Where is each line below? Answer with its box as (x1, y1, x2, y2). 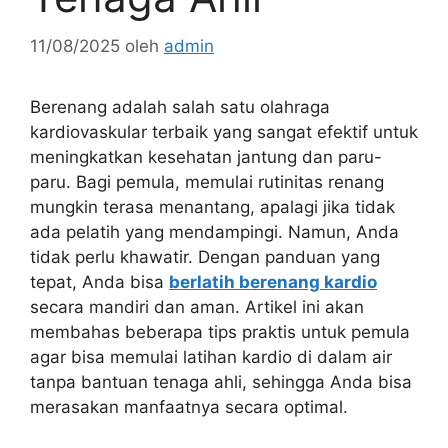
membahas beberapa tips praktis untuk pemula (30, 321, 410, 342)
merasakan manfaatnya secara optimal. (30, 396, 348, 417)
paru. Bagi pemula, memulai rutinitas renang (30, 171, 384, 192)
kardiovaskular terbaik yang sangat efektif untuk (30, 121, 418, 142)
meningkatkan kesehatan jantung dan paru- (30, 146, 382, 167)
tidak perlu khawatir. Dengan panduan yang (30, 246, 380, 267)
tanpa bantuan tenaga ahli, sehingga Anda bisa (30, 371, 412, 392)
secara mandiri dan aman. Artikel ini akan (30, 296, 364, 317)
